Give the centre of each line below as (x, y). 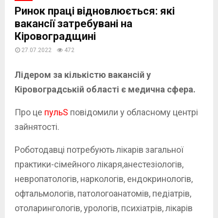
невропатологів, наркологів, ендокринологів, (104, 179)
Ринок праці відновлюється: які (95, 11)
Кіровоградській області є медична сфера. (105, 89)
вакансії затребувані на (73, 23)
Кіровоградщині (55, 36)
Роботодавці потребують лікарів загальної (99, 149)
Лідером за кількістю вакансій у (83, 74)
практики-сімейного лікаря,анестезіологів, (99, 164)
